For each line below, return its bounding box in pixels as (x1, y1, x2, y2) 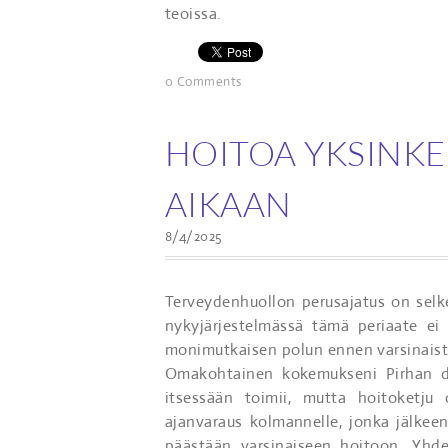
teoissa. (165, 3, 222, 24)
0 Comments (165, 73, 242, 90)
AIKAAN (165, 183, 292, 225)
